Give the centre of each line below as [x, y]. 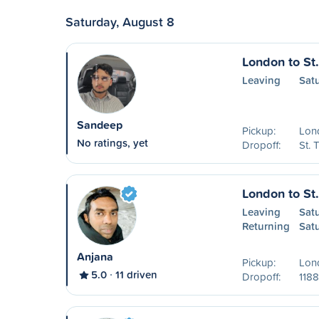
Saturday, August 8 [120, 21]
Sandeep [100, 125]
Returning [266, 226]
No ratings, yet [113, 143]
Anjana [95, 257]
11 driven [136, 274]
